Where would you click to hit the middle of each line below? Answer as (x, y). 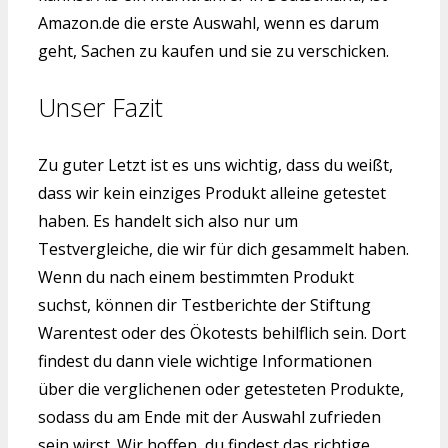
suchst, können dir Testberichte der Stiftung (204, 305)
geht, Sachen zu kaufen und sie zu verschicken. (213, 50)
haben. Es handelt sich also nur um (168, 221)
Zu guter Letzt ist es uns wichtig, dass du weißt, (215, 165)
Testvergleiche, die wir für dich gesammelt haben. (223, 249)
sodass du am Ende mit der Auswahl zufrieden (209, 417)
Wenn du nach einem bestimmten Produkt (196, 277)
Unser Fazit (100, 107)
